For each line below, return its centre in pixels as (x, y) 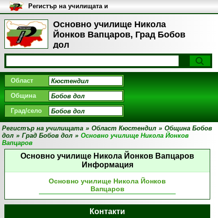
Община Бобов (189, 128)
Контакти (108, 211)
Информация (107, 165)
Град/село (26, 111)
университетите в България (72, 13)
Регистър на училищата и (68, 6)
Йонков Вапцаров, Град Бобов (119, 35)
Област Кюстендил (124, 128)
